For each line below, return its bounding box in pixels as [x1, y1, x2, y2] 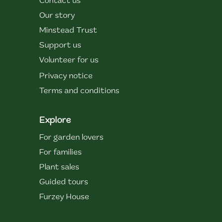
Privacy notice [39, 72, 93, 80]
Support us [39, 41, 81, 50]
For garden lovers [39, 133, 104, 142]
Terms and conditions [39, 87, 119, 95]
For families [39, 148, 82, 157]
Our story [39, 11, 75, 20]
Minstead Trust [39, 26, 97, 35]
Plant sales [39, 163, 79, 171]
